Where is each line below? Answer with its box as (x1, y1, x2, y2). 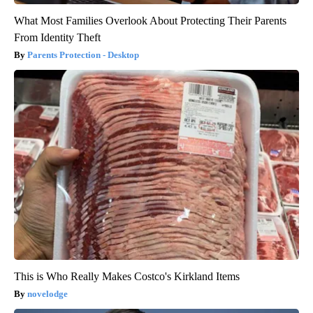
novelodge (27, 288, 68, 299)
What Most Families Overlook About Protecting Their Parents (14, 14, 286, 27)
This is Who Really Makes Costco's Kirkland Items (14, 270, 240, 282)
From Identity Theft (14, 31, 101, 43)
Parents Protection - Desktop (27, 49, 139, 60)
